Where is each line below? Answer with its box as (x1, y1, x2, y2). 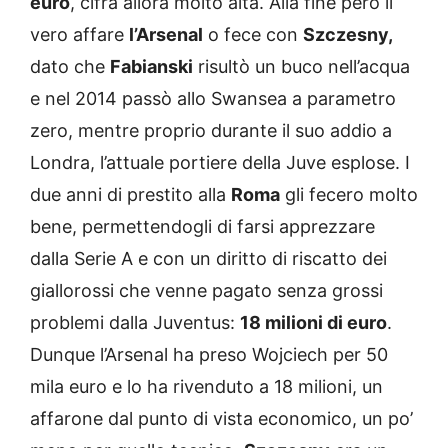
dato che (30, 55, 110, 77)
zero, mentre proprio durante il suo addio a (30, 119, 392, 141)
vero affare (30, 23, 129, 45)
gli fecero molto (280, 183, 418, 205)
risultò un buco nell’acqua (193, 55, 410, 77)
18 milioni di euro (240, 311, 387, 333)
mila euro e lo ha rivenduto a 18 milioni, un (30, 375, 383, 397)
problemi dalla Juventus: (30, 311, 240, 333)
